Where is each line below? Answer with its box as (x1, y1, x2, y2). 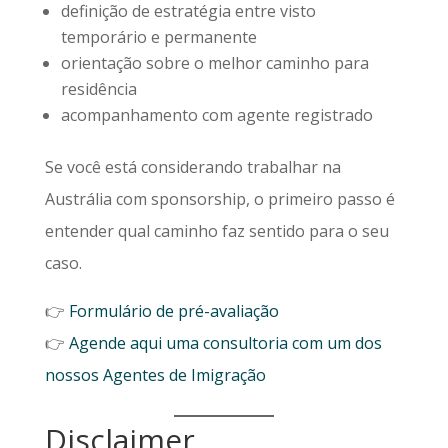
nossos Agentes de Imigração (44, 364, 266, 386)
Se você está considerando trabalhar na (44, 156, 341, 178)
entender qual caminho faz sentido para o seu (44, 220, 389, 242)
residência (60, 78, 137, 100)
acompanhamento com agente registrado (60, 104, 373, 126)
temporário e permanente (60, 26, 257, 48)
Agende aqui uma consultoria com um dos (68, 332, 382, 354)
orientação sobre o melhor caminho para (60, 52, 369, 74)
